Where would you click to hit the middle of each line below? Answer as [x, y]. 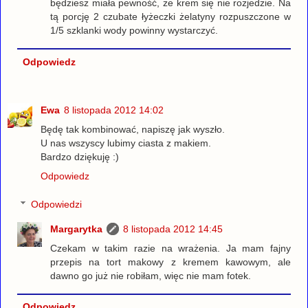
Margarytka [77, 229]
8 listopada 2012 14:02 [114, 110]
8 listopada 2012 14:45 [173, 229]
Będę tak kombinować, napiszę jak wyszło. [133, 129]
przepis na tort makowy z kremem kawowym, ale [170, 262]
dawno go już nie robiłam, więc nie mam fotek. [151, 276]
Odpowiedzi [57, 205]
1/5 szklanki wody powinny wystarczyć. [134, 31]
